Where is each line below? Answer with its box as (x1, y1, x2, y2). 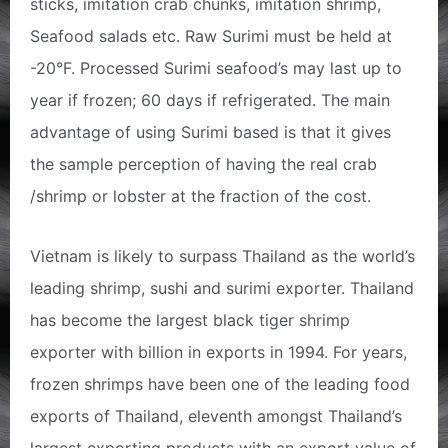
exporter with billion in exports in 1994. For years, (30, 342, 407, 363)
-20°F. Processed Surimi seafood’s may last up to (30, 58, 402, 79)
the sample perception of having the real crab (30, 154, 377, 175)
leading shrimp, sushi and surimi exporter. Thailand (30, 278, 414, 299)
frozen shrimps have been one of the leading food (30, 374, 410, 395)
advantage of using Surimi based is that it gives (30, 122, 391, 143)
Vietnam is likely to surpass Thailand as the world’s (30, 246, 415, 267)
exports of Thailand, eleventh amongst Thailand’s (30, 406, 402, 427)
